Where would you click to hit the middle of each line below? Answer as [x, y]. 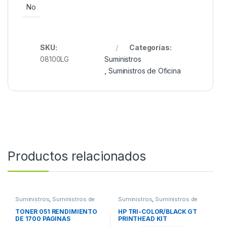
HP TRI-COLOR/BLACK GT [158, 212]
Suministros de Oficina [145, 70]
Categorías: [150, 47]
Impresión [29, 204]
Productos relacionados [77, 156]
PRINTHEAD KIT [143, 219]
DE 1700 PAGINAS [43, 219]
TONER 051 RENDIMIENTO [56, 212]
